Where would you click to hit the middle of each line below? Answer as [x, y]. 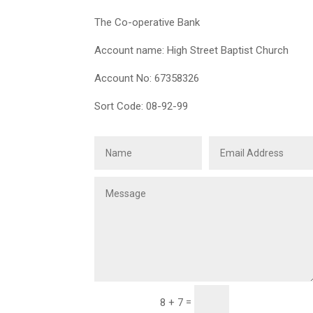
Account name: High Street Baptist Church [191, 51]
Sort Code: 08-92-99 [141, 107]
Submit [279, 302]
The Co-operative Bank [147, 23]
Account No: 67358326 [146, 79]
